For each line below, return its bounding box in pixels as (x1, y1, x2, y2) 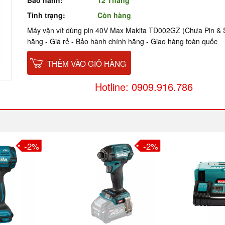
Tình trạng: (27, 10, 65, 20)
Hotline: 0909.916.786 (95, 79, 193, 94)
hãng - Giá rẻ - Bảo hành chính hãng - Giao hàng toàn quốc (27, 36, 217, 46)
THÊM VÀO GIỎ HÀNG (47, 58, 126, 69)
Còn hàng (97, 10, 131, 20)
